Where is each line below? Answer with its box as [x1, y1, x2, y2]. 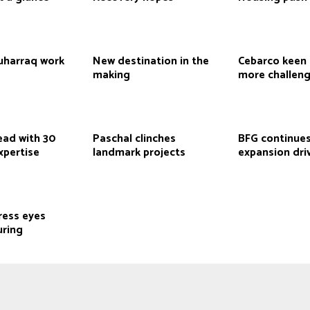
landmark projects [92, 143, 185, 163]
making [92, 66, 130, 85]
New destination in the [92, 52, 209, 71]
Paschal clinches [92, 129, 176, 149]
